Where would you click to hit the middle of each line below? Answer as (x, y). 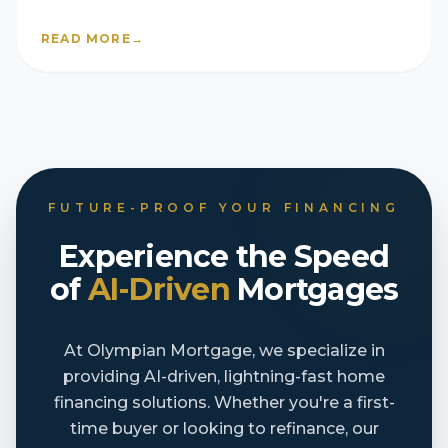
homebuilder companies (157, 13)
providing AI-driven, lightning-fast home (224, 376)
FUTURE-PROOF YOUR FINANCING (224, 207)
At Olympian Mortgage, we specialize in (224, 350)
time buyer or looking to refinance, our (224, 428)
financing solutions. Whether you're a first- (224, 402)
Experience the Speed (224, 256)
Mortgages (314, 289)
